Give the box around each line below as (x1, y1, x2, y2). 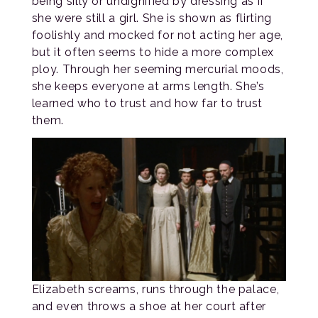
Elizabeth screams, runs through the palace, (31, 282, 280, 296)
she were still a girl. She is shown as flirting (31, 11, 272, 26)
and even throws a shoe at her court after (31, 299, 267, 313)
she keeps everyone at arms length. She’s (31, 79, 265, 94)
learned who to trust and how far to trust (31, 97, 263, 111)
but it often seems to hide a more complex (31, 45, 275, 60)
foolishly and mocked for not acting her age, (31, 28, 283, 43)
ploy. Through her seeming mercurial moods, (31, 62, 284, 77)
